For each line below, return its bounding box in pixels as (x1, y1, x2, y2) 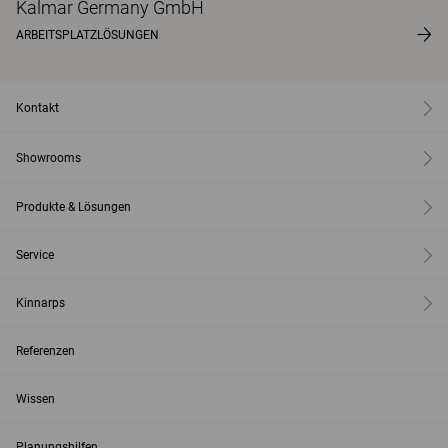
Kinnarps (16, 295, 65, 310)
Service (16, 247, 54, 262)
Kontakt (16, 100, 59, 115)
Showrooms (16, 150, 81, 165)
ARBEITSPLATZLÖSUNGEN (16, 27, 159, 42)
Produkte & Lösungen (16, 199, 131, 214)
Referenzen (16, 343, 75, 358)
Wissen (16, 391, 55, 406)
